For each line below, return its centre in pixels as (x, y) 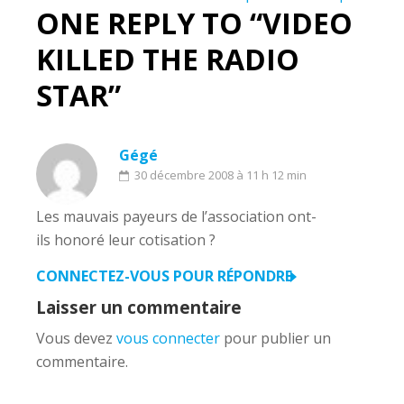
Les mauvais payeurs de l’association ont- (176, 216)
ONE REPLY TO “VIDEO (194, 23)
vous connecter (168, 338)
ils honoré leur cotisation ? (126, 240)
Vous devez (76, 338)
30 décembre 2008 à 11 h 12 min (220, 175)
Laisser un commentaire (139, 307)
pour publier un (275, 338)
